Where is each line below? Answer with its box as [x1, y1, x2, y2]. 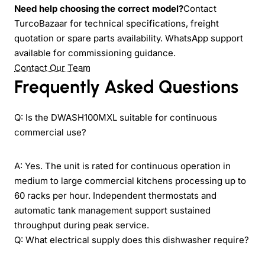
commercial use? [14, 126, 86, 138]
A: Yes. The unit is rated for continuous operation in [14, 160, 231, 172]
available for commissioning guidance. [14, 47, 176, 59]
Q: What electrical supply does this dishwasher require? [14, 234, 249, 245]
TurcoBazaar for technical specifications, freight [14, 17, 219, 29]
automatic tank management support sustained [14, 204, 211, 216]
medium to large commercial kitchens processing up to [14, 174, 246, 186]
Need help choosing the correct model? [14, 2, 183, 14]
